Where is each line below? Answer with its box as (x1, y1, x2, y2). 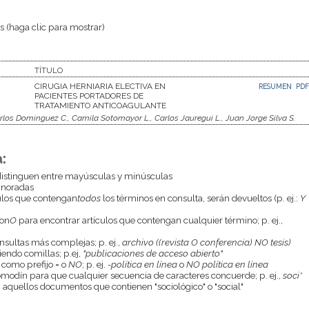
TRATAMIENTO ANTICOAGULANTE (34, 100, 166, 110)
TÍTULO (34, 65, 63, 75)
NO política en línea (186, 258, 268, 270)
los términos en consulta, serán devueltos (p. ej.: (100, 192, 300, 203)
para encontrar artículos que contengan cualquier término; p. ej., (16, 214, 283, 226)
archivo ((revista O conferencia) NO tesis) (121, 236, 291, 248)
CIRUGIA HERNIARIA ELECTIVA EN (34, 81, 166, 91)
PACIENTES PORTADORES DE (34, 90, 143, 101)
